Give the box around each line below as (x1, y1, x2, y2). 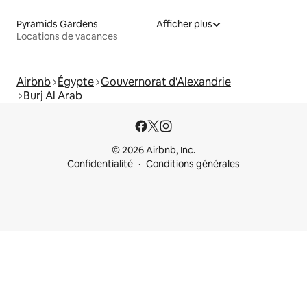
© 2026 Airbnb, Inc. (112, 144, 195, 156)
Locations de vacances (16, 29, 118, 42)
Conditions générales (146, 158, 240, 170)
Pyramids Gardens (16, 17, 98, 30)
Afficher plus (156, 17, 212, 30)
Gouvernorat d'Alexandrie (101, 74, 231, 89)
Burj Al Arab (23, 88, 82, 103)
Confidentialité (67, 158, 133, 170)
